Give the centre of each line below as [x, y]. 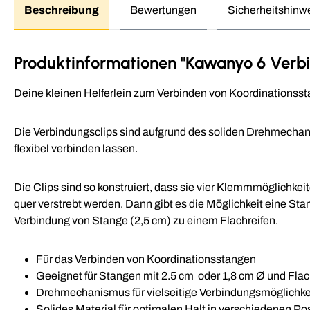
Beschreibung [62, 10]
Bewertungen [163, 10]
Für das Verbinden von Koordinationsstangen [146, 259]
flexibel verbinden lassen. [76, 148]
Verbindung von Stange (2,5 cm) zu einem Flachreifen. [146, 220]
